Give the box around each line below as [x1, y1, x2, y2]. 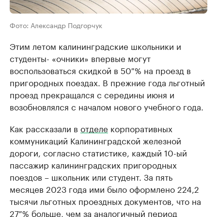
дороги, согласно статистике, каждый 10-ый [10, 146, 187, 158]
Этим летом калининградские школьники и [10, 39, 181, 52]
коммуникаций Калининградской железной [10, 134, 181, 146]
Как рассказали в [10, 122, 80, 134]
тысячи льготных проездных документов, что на [10, 194, 201, 207]
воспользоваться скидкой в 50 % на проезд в [10, 63, 191, 76]
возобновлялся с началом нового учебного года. [10, 100, 203, 112]
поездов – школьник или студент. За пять [10, 170, 172, 183]
